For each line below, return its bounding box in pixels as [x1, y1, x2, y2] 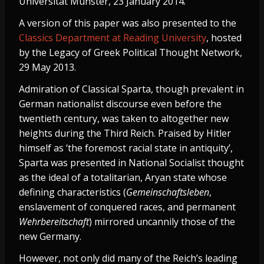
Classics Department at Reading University [19, 31, 206, 45]
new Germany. [19, 230, 81, 243]
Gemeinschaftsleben [126, 186, 209, 199]
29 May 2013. [19, 61, 76, 74]
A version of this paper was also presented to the [19, 16, 236, 30]
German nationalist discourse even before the [19, 97, 222, 111]
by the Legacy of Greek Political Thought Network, [19, 46, 242, 60]
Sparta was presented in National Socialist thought [19, 156, 244, 170]
